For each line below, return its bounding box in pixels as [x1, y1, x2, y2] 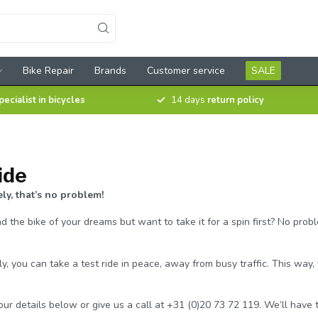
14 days [171, 94, 207, 106]
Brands [94, 64, 126, 77]
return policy [207, 94, 264, 106]
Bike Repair [23, 64, 74, 77]
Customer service [147, 64, 225, 77]
